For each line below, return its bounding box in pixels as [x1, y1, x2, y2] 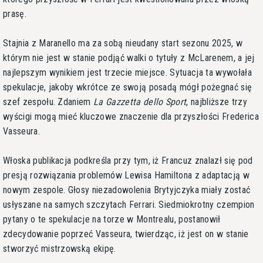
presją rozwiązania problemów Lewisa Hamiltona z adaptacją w [3, 169, 249, 181]
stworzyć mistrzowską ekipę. [3, 242, 116, 254]
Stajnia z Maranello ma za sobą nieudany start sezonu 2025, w [3, 37, 243, 49]
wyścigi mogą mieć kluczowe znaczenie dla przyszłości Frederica [3, 110, 259, 122]
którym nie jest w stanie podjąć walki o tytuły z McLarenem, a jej [3, 52, 255, 63]
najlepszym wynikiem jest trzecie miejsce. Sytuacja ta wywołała [3, 66, 252, 78]
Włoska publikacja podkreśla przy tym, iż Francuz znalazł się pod [3, 154, 253, 166]
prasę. [3, 8, 26, 19]
